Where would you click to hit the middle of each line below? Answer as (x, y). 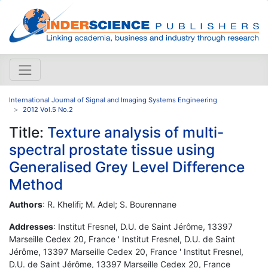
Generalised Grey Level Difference (127, 167)
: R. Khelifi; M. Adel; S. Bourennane (109, 204)
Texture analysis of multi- (135, 132)
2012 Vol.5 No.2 (48, 109)
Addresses (31, 226)
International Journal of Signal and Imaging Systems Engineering (113, 100)
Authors (26, 204)
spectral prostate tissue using (112, 149)
